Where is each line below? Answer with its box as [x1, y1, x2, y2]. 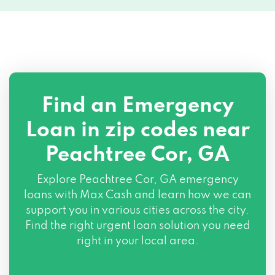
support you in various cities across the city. [26, 205, 249, 216]
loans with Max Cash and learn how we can [24, 190, 251, 201]
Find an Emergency [41, 96, 234, 117]
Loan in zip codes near [25, 120, 250, 141]
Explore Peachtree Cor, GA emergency [36, 174, 239, 185]
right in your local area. [76, 236, 199, 247]
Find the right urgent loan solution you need [25, 220, 250, 231]
